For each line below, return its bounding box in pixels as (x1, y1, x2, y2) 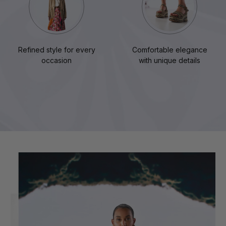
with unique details (139, 56, 200, 65)
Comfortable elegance (132, 45, 207, 54)
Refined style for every (18, 45, 95, 54)
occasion (41, 56, 72, 65)
